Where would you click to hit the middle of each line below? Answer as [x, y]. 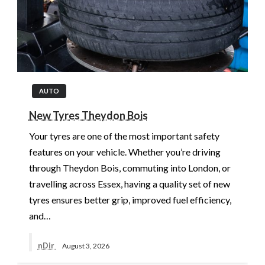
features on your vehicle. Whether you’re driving [125, 152]
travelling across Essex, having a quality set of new [129, 184]
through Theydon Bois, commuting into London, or [130, 168]
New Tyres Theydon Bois [88, 116]
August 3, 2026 [85, 245]
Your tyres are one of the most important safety [124, 136]
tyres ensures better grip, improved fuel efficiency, [130, 200]
